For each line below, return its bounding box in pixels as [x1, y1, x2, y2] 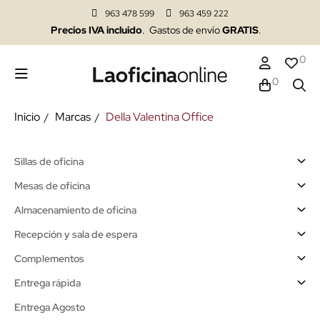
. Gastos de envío [141, 24, 220, 36]
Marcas [55, 109, 91, 124]
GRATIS [219, 24, 259, 36]
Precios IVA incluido [50, 24, 142, 36]
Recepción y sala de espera [14, 228, 137, 241]
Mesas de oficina [14, 179, 90, 192]
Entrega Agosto [14, 301, 85, 314]
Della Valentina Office [106, 109, 214, 124]
